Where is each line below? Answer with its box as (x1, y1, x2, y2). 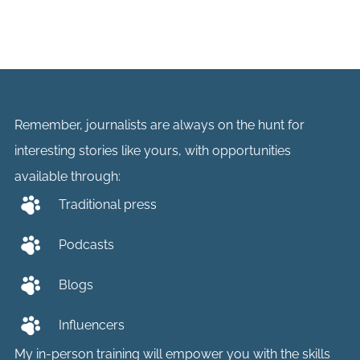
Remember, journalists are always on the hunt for (14, 117, 305, 133)
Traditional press (58, 197, 157, 213)
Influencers (58, 317, 125, 333)
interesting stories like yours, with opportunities (14, 142, 291, 158)
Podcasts (58, 237, 114, 253)
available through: (14, 168, 121, 184)
